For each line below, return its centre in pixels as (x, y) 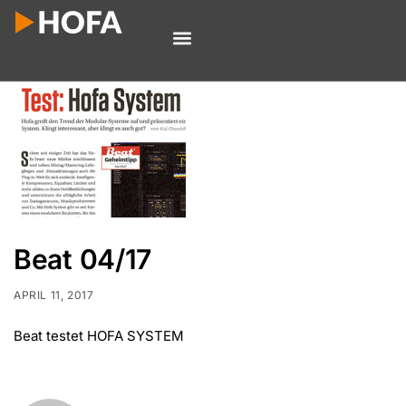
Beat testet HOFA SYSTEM (99, 336)
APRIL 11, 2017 (54, 295)
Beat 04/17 (82, 260)
